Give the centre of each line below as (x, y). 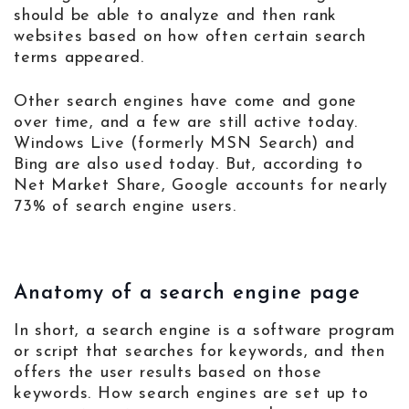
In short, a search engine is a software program (204, 331)
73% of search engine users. (125, 207)
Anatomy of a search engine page (187, 294)
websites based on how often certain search (190, 37)
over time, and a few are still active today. (186, 123)
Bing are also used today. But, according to (189, 165)
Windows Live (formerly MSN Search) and (184, 144)
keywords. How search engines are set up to (191, 394)
